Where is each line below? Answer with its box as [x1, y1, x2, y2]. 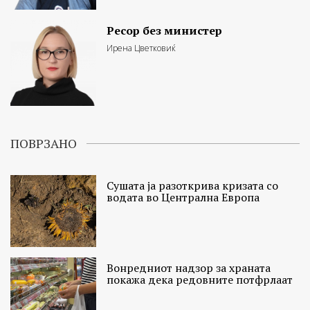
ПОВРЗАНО [10, 135, 77, 152]
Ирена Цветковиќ [107, 42, 176, 54]
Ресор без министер [107, 22, 223, 38]
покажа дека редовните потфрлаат [107, 272, 293, 288]
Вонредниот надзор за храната [107, 260, 271, 276]
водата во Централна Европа [107, 190, 260, 206]
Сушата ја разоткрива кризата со [107, 178, 279, 194]
